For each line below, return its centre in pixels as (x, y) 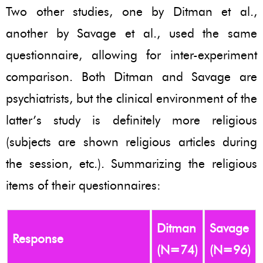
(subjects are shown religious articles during (131, 141)
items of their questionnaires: (83, 185)
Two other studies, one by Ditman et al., (131, 11)
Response (38, 238)
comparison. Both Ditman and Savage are (131, 76)
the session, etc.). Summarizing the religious (131, 163)
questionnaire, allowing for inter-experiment (131, 55)
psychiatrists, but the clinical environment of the (131, 98)
